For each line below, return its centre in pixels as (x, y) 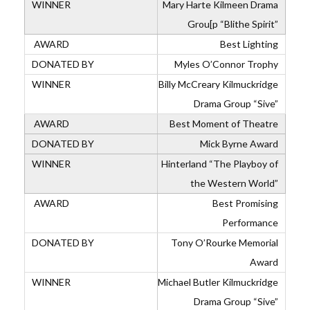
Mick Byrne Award (239, 144)
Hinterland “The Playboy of (220, 164)
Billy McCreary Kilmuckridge (218, 84)
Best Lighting (248, 44)
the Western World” (234, 183)
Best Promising (244, 203)
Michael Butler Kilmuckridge (218, 282)
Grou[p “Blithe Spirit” (233, 24)
